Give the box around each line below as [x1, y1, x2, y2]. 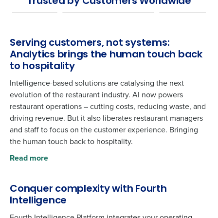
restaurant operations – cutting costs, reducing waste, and [10, 101, 206, 112]
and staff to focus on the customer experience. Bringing [10, 124, 198, 135]
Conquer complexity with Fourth [10, 184, 167, 194]
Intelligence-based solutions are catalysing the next [10, 77, 184, 89]
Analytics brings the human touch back [10, 50, 202, 60]
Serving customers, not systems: [10, 38, 170, 48]
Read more [10, 152, 48, 163]
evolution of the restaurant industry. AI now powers [10, 89, 183, 100]
